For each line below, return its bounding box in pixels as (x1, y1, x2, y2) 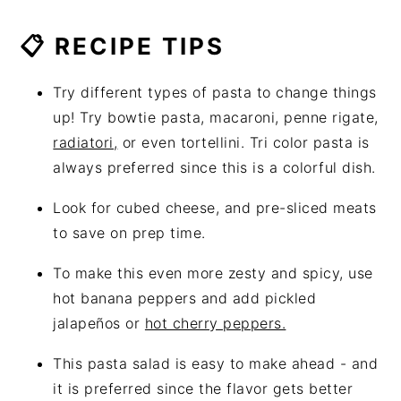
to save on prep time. (53, 223, 206, 242)
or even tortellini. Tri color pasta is (117, 132, 370, 151)
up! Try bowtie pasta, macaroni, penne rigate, (53, 107, 379, 126)
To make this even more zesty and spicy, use (53, 263, 373, 282)
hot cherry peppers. (144, 313, 286, 332)
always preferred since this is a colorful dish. (53, 158, 376, 176)
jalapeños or (53, 313, 145, 332)
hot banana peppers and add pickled (53, 288, 317, 307)
